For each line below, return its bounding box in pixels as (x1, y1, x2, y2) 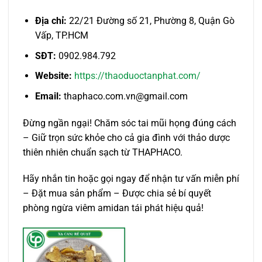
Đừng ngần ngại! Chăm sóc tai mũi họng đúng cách (23, 117, 236, 129)
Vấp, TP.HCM (35, 30, 88, 42)
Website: (35, 70, 72, 82)
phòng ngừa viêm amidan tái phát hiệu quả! (23, 202, 204, 214)
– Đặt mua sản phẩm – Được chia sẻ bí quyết (23, 188, 211, 199)
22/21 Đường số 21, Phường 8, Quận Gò (66, 15, 235, 27)
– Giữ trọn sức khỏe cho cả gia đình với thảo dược (23, 132, 230, 143)
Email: (35, 90, 61, 102)
